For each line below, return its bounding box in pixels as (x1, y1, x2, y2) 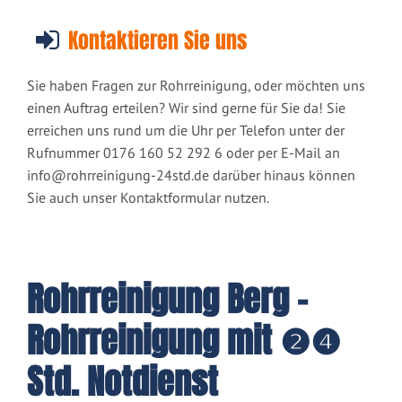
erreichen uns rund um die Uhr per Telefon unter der (27, 121, 345, 140)
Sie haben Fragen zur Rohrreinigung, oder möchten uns (27, 76, 365, 95)
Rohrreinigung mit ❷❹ (27, 316, 341, 367)
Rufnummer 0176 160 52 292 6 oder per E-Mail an (27, 144, 340, 162)
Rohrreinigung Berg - (27, 275, 308, 326)
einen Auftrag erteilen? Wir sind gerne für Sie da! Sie (27, 99, 345, 118)
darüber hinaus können (209, 166, 355, 185)
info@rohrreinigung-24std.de (27, 166, 209, 185)
